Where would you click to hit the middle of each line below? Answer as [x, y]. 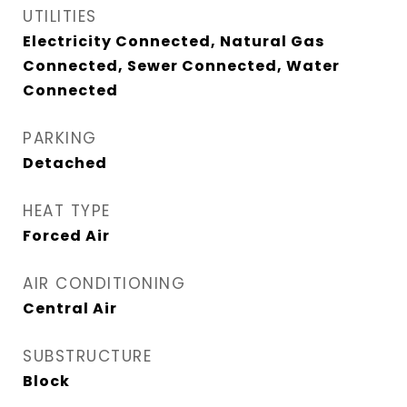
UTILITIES [60, 16]
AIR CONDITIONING [104, 283]
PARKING [60, 138]
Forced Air [66, 236]
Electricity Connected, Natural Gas [174, 41]
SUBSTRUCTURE [87, 356]
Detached [65, 163]
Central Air [70, 308]
